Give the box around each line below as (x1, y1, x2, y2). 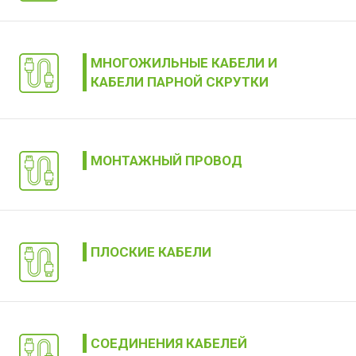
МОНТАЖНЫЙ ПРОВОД (91, 153, 242, 168)
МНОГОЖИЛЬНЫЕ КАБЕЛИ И (91, 55, 277, 71)
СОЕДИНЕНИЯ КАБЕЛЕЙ (91, 335, 247, 351)
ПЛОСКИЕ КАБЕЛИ (91, 244, 211, 260)
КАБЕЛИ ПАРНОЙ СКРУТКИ (91, 74, 269, 90)
